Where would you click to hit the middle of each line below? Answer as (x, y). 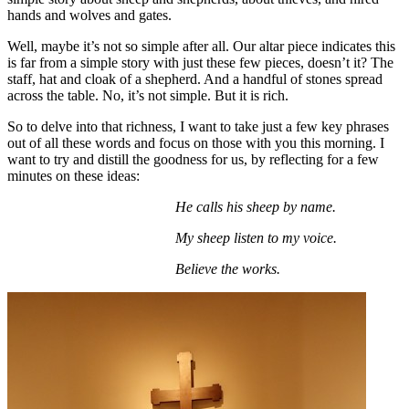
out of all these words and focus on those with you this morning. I (196, 143)
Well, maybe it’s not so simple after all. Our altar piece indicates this (201, 47)
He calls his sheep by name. (190, 207)
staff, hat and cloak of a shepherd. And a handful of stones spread (195, 79)
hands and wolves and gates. (89, 16)
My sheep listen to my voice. (190, 238)
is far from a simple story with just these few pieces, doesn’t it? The (200, 63)
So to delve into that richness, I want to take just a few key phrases (198, 127)
